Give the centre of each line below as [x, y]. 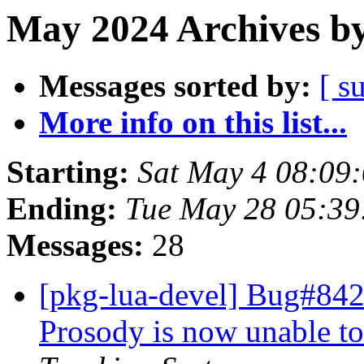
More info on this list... [193, 123]
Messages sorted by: [175, 86]
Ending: [62, 209]
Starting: [68, 172]
